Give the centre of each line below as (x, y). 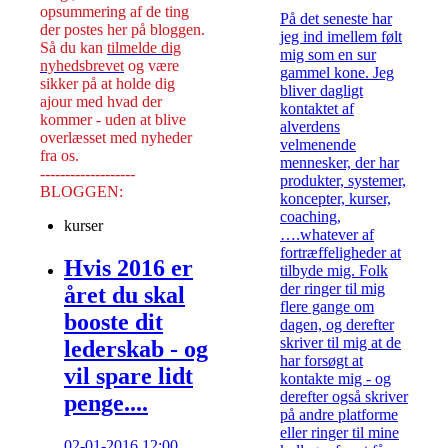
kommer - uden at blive (113, 119)
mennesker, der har (339, 163)
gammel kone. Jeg (337, 73)
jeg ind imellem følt (341, 37)
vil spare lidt (128, 375)
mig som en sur (328, 55)
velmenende (318, 145)
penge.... (106, 402)
